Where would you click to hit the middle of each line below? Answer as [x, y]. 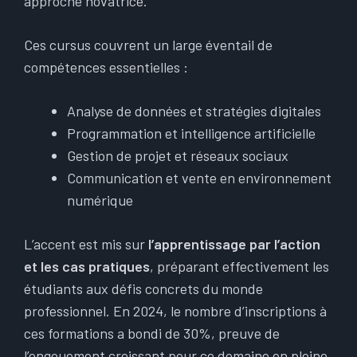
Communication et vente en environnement [199, 178]
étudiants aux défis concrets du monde [143, 288]
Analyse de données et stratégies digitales [194, 111]
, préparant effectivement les [239, 266]
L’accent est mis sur [86, 244]
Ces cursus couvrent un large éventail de [148, 45]
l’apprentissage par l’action [234, 244]
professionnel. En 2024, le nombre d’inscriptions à [175, 311]
